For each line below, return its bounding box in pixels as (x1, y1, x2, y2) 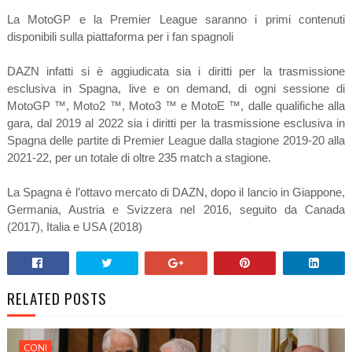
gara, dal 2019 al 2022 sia (6, 116, 146, 130)
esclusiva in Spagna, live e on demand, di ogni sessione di (6, 82, 346, 96)
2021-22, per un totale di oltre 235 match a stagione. (6, 151, 271, 165)
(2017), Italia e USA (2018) (6, 220, 142, 234)
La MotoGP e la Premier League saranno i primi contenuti (6, 13, 346, 27)
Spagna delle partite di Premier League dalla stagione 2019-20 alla (6, 134, 346, 148)
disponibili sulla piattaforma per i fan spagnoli (6, 30, 233, 44)
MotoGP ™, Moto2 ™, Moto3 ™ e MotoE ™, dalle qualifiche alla (6, 99, 346, 113)
